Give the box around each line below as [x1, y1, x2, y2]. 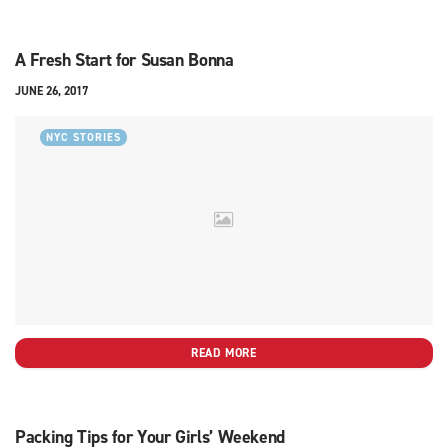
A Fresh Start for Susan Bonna [15, 47, 234, 72]
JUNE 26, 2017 [15, 82, 88, 99]
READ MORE [191, 344, 257, 361]
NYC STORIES [46, 129, 121, 145]
